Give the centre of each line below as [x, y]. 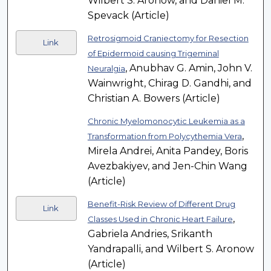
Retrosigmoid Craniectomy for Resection [168, 38]
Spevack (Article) [128, 16]
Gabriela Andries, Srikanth [150, 234]
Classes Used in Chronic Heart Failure [160, 219]
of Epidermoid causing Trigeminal [153, 54]
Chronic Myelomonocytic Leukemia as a [166, 121]
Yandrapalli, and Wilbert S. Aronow [171, 249]
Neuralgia [106, 69]
